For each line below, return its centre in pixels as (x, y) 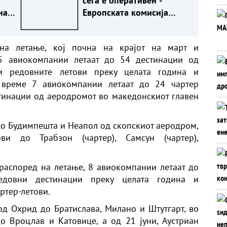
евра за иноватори (120, 36)
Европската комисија (125, 12)
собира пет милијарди (128, 24)
